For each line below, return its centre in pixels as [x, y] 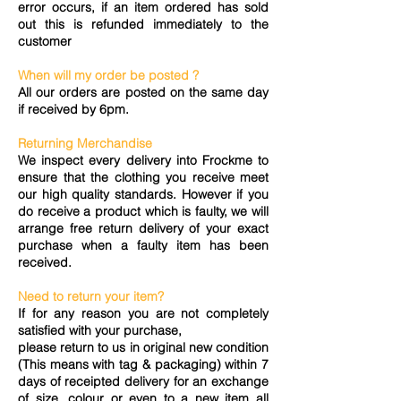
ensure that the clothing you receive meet [143, 177]
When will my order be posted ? [108, 75]
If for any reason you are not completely [143, 313]
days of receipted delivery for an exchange [143, 381]
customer [45, 41]
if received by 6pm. [73, 109]
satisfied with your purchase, [100, 330]
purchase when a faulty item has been [143, 245]
